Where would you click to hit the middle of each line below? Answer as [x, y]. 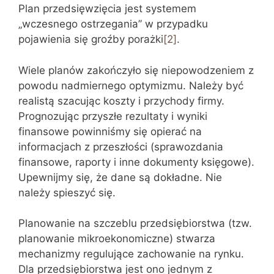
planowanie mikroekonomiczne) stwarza [117, 239]
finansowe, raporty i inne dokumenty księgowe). [136, 162]
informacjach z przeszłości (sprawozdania [121, 146]
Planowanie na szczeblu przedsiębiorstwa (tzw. [135, 223]
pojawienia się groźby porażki [91, 39]
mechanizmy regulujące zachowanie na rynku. [131, 254]
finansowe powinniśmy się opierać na [110, 131]
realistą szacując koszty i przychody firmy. [121, 101]
